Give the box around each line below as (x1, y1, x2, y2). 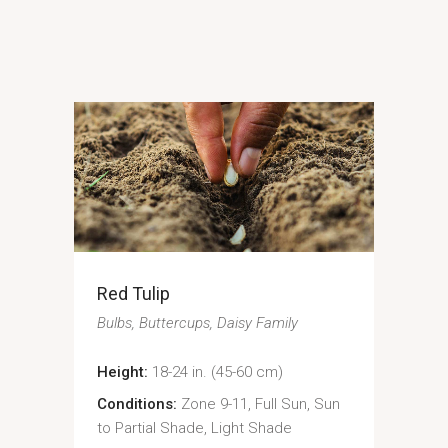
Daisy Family (216, 314, 298, 332)
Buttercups (138, 314, 210, 332)
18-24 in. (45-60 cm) (151, 363, 283, 381)
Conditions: (96, 395, 177, 413)
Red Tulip (96, 283, 170, 304)
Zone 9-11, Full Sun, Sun (180, 395, 340, 413)
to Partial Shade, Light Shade (96, 419, 292, 437)
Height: (96, 363, 148, 381)
